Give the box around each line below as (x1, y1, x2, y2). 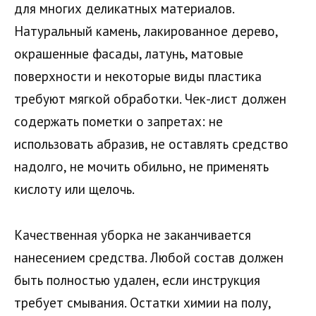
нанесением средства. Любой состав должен (14, 248, 284, 266)
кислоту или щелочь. (14, 181, 135, 198)
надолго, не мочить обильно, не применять (14, 158, 269, 176)
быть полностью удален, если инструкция (14, 271, 260, 288)
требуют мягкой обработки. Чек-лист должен (14, 90, 286, 108)
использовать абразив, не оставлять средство (14, 135, 288, 153)
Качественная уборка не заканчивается (14, 226, 251, 243)
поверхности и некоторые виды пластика (14, 68, 262, 85)
